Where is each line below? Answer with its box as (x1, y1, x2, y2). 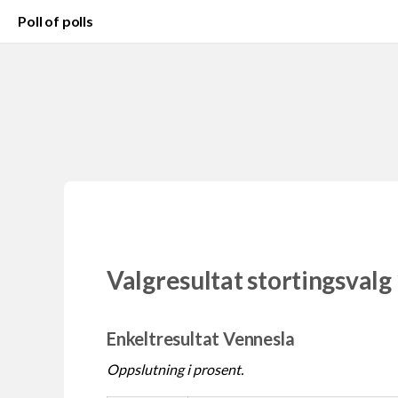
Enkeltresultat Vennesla (107, 327, 295, 349)
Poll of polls (18, 12, 93, 29)
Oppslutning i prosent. (107, 360, 243, 378)
